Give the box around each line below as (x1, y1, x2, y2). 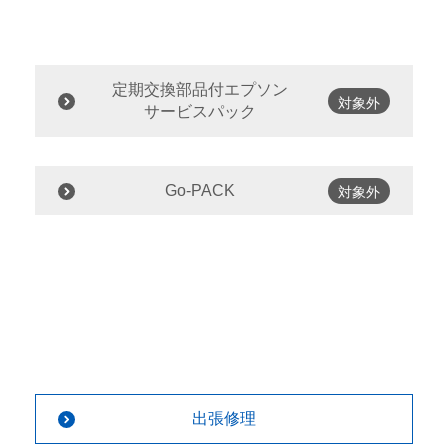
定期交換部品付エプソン (111, 81, 288, 99)
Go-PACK (164, 181, 235, 199)
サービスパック (143, 103, 256, 121)
